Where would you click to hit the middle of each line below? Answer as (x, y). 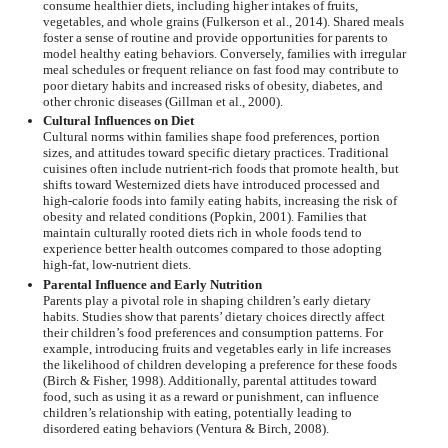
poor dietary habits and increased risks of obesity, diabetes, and (212, 86)
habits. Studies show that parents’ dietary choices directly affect (213, 316)
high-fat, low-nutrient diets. (116, 265)
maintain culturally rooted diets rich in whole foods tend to (202, 233)
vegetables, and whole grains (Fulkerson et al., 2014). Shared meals (223, 22)
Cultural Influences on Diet (118, 121)
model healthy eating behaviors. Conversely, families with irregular (224, 54)
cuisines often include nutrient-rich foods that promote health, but (220, 169)
